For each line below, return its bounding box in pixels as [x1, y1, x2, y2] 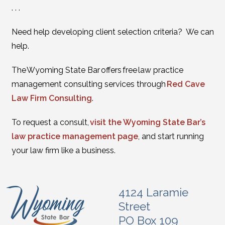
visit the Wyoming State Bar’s [89, 118, 205, 127]
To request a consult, [11, 118, 90, 127]
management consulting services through [11, 79, 167, 89]
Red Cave [166, 79, 205, 89]
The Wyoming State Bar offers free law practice [11, 65, 183, 75]
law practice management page [11, 132, 138, 141]
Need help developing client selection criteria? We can [11, 27, 214, 37]
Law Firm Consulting [11, 93, 92, 103]
